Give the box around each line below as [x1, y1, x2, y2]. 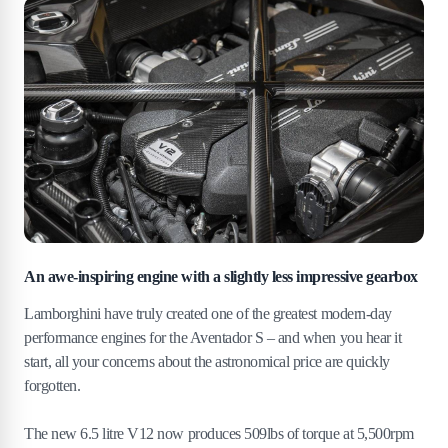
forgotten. [24, 377, 81, 395]
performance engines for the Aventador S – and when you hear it [24, 329, 402, 347]
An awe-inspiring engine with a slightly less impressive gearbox [24, 268, 418, 286]
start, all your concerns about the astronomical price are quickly [24, 353, 390, 371]
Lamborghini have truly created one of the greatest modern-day [24, 305, 392, 323]
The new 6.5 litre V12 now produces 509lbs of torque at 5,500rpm [24, 425, 414, 443]
